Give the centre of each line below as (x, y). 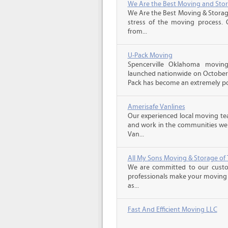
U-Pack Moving (150, 55)
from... (137, 32)
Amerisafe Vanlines (156, 107)
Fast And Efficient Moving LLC (172, 210)
